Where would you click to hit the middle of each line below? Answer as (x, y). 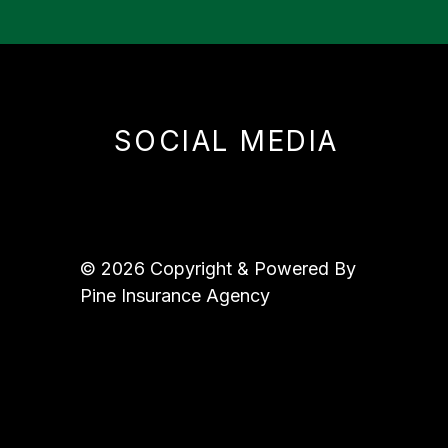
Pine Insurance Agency (175, 295)
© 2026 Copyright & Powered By (218, 268)
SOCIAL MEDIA (226, 140)
